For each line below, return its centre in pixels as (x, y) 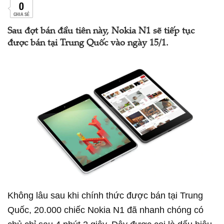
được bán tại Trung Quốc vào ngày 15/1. (88, 43)
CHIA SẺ (21, 14)
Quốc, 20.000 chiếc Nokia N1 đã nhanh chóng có (105, 210)
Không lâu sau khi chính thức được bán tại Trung (105, 196)
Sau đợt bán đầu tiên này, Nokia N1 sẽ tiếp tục (101, 31)
